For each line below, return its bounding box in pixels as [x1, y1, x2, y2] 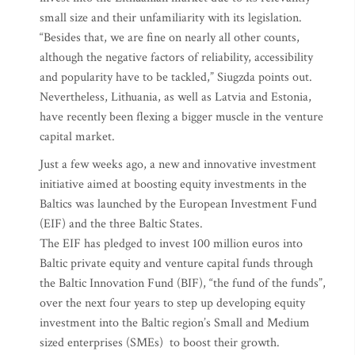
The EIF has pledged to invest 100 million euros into [40, 235, 303, 252]
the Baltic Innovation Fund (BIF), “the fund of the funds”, [40, 275, 326, 292]
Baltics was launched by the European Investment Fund [40, 196, 317, 212]
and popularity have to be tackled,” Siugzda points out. [40, 69, 312, 86]
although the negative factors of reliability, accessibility [40, 49, 313, 66]
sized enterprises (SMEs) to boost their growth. [40, 334, 280, 351]
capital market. [40, 128, 115, 145]
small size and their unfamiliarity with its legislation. [40, 10, 302, 26]
